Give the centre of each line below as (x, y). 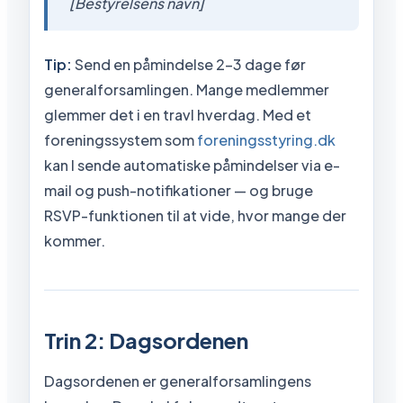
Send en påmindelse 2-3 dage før (189, 64)
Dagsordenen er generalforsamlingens (178, 381)
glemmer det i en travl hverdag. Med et (178, 114)
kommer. (75, 240)
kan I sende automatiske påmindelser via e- (192, 165)
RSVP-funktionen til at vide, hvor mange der (195, 215)
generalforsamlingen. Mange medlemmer (187, 89)
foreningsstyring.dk (266, 139)
